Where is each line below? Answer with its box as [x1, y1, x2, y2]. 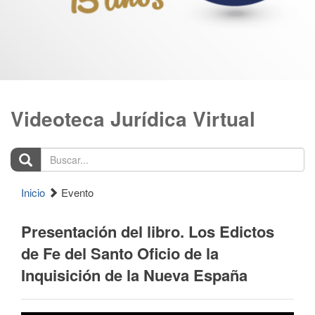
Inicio [21, 185, 45, 200]
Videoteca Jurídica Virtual [11, 104, 255, 133]
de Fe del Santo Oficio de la [21, 242, 219, 264]
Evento [58, 185, 94, 200]
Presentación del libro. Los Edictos [21, 220, 274, 243]
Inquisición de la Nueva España [21, 264, 247, 286]
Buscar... [10, 146, 53, 162]
